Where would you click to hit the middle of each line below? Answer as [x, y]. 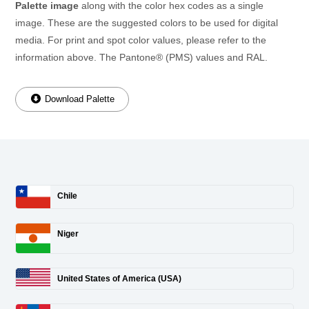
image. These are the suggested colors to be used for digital [147, 23]
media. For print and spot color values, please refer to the [141, 40]
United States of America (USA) [119, 279]
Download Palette [78, 99]
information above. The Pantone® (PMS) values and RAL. [141, 58]
